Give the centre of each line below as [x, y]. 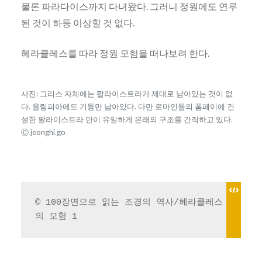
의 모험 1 [56, 217]
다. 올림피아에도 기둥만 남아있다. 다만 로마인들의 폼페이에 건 [127, 106]
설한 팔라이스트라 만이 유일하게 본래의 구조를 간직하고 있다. [127, 119]
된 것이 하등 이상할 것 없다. [77, 22]
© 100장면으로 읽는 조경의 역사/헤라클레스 [129, 203]
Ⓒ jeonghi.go [43, 132]
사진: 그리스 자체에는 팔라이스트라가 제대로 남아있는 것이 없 [127, 93]
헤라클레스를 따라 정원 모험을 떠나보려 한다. [115, 53]
